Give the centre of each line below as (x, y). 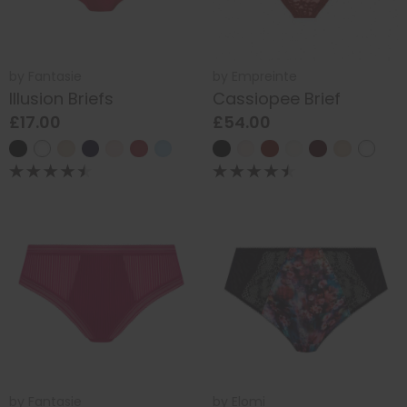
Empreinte (264, 76)
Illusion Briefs (61, 99)
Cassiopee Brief (277, 99)
